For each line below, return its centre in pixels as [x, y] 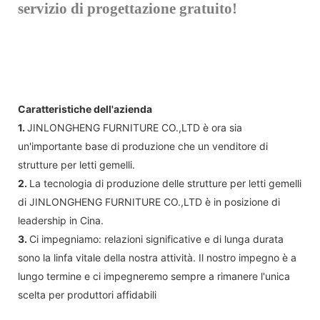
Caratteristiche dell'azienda [85, 109]
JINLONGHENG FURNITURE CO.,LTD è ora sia [135, 127]
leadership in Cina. [61, 220]
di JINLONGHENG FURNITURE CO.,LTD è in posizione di [149, 201]
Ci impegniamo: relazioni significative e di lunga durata [156, 239]
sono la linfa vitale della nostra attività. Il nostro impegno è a [157, 257]
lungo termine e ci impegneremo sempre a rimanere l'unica [154, 276]
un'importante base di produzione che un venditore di [143, 146]
